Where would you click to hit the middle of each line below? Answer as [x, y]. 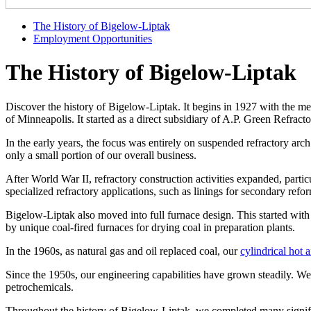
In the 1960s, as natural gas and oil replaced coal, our [123, 251]
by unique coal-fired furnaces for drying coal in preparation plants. [150, 227]
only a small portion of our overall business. [101, 155]
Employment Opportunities [93, 39]
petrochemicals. [40, 287]
